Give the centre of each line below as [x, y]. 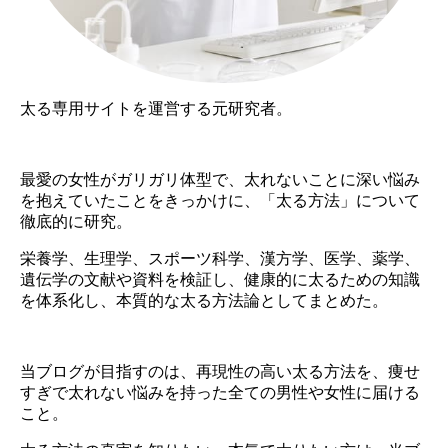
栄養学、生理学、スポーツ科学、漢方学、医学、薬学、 [220, 258]
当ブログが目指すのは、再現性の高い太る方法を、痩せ [220, 371]
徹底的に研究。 [76, 221]
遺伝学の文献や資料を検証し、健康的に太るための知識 [220, 279]
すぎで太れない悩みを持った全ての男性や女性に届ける [220, 392]
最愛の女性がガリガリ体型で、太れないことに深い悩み [220, 179]
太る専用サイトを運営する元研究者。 [156, 108]
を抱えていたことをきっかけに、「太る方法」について [220, 200]
